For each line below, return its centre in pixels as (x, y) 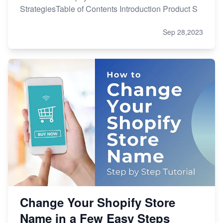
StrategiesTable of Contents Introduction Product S (109, 9)
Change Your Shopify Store (98, 202)
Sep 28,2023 (183, 32)
